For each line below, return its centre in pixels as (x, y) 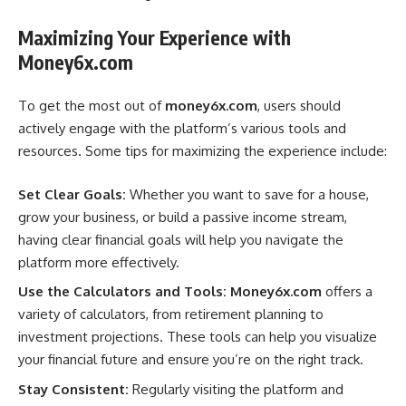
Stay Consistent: (73, 389)
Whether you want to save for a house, (247, 194)
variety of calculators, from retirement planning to (171, 314)
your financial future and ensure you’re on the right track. (191, 360)
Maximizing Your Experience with (155, 37)
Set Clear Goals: (72, 194)
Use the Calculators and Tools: (122, 292)
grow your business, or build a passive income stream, (183, 217)
